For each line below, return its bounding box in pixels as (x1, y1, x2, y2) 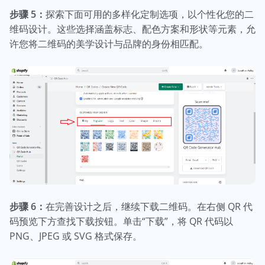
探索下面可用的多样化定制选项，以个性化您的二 (46, 8, 254, 21)
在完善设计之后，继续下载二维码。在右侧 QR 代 (46, 199, 253, 213)
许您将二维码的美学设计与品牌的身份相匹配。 (9, 37, 211, 51)
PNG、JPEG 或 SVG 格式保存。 (9, 229, 144, 243)
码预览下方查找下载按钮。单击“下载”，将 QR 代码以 (9, 214, 233, 228)
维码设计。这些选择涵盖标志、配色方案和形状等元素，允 (9, 22, 256, 36)
